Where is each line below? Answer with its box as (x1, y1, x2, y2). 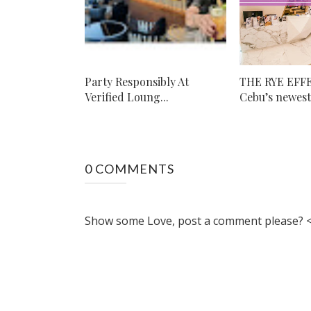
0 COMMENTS (85, 160, 174, 176)
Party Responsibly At (85, 74, 189, 89)
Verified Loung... (85, 89, 169, 104)
